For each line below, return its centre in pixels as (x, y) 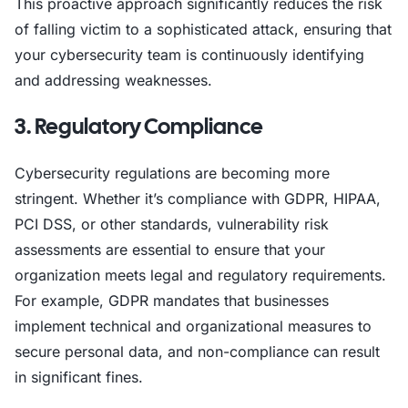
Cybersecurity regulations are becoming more (172, 173)
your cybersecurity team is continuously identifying (189, 55)
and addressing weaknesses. (113, 80)
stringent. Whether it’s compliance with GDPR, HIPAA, (198, 199)
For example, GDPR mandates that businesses (172, 301)
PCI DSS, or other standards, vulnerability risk (172, 224)
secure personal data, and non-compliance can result (197, 352)
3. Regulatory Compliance (139, 126)
